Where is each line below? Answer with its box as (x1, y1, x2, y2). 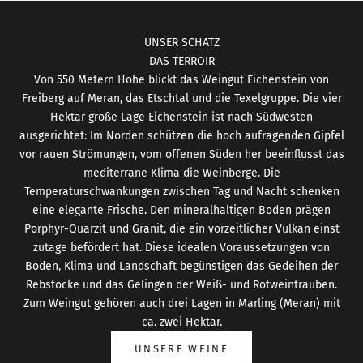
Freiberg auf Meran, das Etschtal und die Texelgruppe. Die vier (21, 91, 342, 105)
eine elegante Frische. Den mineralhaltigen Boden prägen (32, 203, 331, 217)
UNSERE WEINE (134, 342, 229, 355)
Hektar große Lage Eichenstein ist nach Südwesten (50, 109, 313, 124)
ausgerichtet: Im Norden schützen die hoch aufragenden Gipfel (19, 128, 344, 143)
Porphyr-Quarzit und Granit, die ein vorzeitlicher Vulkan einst (23, 221, 340, 236)
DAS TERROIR (148, 53, 215, 68)
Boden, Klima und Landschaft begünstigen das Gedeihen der (25, 258, 338, 273)
